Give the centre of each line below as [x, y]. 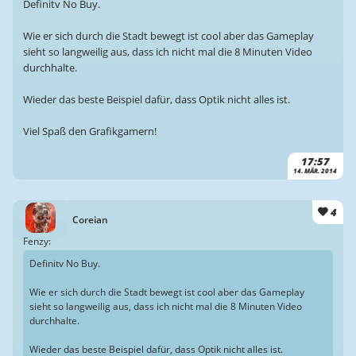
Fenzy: [37, 242]
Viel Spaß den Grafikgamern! [89, 131]
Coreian [91, 220]
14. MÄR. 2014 [315, 170]
